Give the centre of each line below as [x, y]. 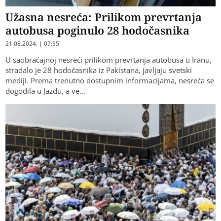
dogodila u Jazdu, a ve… [46, 91]
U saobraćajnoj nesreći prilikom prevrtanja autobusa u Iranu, [109, 60]
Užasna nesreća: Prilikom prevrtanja [104, 17]
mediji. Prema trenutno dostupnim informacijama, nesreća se [110, 81]
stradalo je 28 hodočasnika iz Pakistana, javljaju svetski [99, 70]
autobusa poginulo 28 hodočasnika [98, 30]
